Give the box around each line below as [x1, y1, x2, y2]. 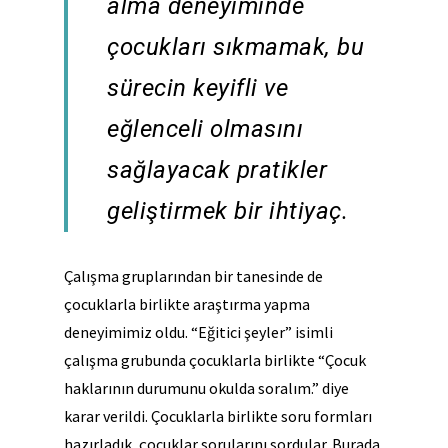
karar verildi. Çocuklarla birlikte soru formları [64, 406, 372, 427]
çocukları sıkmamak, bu [107, 33, 365, 62]
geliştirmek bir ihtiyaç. [107, 197, 349, 226]
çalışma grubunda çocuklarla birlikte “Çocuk [64, 350, 366, 371]
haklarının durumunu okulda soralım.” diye [64, 378, 349, 399]
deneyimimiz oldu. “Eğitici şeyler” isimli [64, 322, 333, 343]
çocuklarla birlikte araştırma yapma [64, 294, 310, 315]
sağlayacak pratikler [107, 156, 328, 185]
